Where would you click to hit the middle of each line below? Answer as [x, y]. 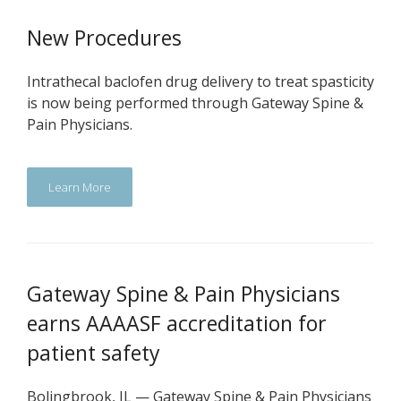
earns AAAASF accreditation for [177, 323]
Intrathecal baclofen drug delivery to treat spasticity [200, 81]
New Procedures [104, 38]
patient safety [94, 353]
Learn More [80, 187]
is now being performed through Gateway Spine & [195, 103]
